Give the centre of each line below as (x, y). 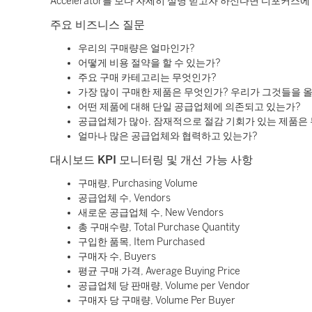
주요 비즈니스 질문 (97, 25)
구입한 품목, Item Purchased (141, 242)
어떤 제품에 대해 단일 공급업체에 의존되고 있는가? (189, 107)
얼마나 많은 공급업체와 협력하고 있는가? (168, 136)
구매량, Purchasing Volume (138, 184)
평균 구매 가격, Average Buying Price (159, 271)
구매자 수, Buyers (117, 257)
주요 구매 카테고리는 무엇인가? (147, 78)
